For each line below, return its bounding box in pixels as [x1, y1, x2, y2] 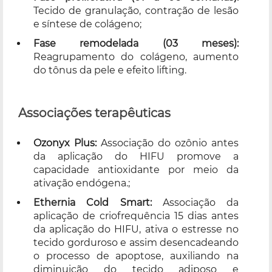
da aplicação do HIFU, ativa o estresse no [33, 223, 239, 235]
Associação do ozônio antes [97, 137, 239, 149]
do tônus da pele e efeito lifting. [33, 64, 186, 76]
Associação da [151, 196, 239, 208]
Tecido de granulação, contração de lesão [33, 4, 239, 16]
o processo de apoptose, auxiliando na [33, 250, 239, 262]
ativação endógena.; [33, 177, 130, 189]
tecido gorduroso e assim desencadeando [33, 236, 239, 248]
